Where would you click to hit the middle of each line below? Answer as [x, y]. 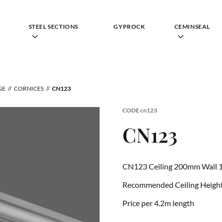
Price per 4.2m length [159, 203]
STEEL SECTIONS [53, 26]
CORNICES [29, 88]
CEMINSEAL [192, 26]
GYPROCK [129, 26]
